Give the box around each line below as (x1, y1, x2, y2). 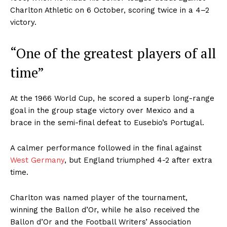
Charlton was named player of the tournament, (10, 193, 187, 202)
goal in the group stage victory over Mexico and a (10, 105, 195, 115)
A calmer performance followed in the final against (10, 143, 202, 153)
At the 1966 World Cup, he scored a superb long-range (10, 93, 214, 103)
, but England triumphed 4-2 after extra (64, 155, 212, 165)
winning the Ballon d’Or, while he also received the (10, 205, 200, 214)
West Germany (10, 155, 64, 165)
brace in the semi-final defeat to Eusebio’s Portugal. (10, 118, 204, 127)
